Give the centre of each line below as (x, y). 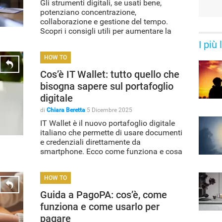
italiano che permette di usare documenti (111, 132)
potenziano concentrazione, (88, 12)
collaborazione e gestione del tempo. (104, 21)
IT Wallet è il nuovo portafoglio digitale (108, 123)
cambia (53, 161)
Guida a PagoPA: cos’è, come (104, 194)
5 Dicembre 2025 (110, 110)
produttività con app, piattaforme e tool (108, 40)
